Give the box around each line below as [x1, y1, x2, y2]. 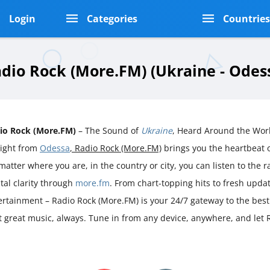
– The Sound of [76, 124, 141, 136]
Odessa [40, 142, 70, 154]
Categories [86, 12, 137, 25]
